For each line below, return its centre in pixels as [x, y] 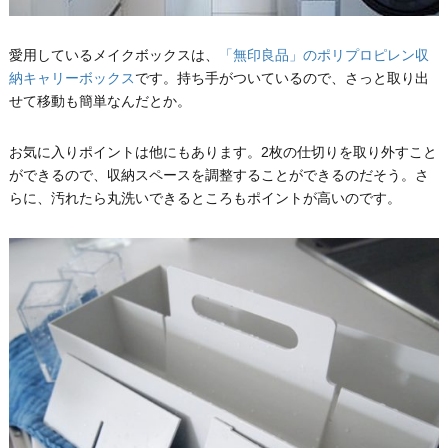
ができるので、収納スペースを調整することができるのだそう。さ [218, 175]
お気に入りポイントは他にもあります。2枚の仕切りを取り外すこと [222, 152]
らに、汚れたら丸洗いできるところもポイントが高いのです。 [204, 198]
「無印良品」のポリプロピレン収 [323, 55]
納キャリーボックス [71, 78]
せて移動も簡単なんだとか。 [99, 101]
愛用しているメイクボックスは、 [113, 55]
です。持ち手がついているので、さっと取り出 [281, 78]
